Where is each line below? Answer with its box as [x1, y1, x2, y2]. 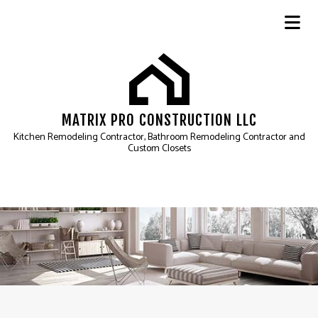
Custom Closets [127, 140, 191, 157]
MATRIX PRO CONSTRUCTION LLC [61, 110, 257, 129]
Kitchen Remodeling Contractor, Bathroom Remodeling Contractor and [13, 128, 305, 146]
